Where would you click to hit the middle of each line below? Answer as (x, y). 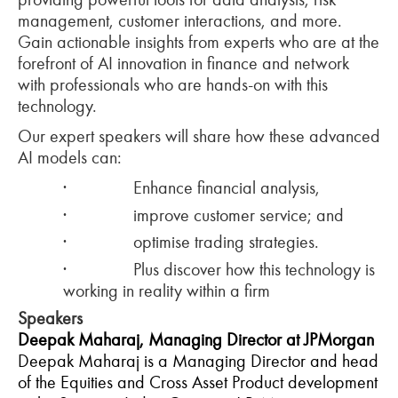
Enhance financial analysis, (229, 187)
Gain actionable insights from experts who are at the (199, 42)
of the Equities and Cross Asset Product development (198, 382)
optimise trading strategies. (226, 242)
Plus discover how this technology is (254, 269)
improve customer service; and (239, 215)
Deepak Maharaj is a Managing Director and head (198, 360)
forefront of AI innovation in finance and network (183, 63)
